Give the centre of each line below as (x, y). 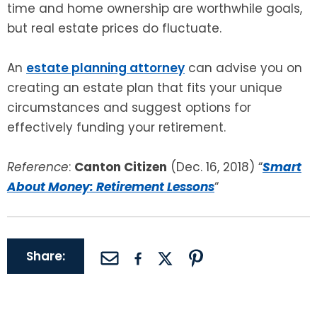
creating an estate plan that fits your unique (145, 88)
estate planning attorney (105, 68)
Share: (46, 257)
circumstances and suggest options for (129, 108)
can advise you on (243, 68)
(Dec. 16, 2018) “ (215, 167)
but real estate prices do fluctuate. (114, 29)
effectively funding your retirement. (116, 128)
